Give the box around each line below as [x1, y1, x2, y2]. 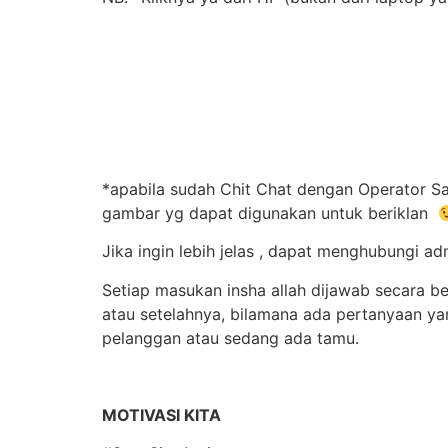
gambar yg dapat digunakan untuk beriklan [102, 203, 438, 224]
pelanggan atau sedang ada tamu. [102, 327, 359, 348]
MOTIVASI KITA [102, 404, 221, 425]
